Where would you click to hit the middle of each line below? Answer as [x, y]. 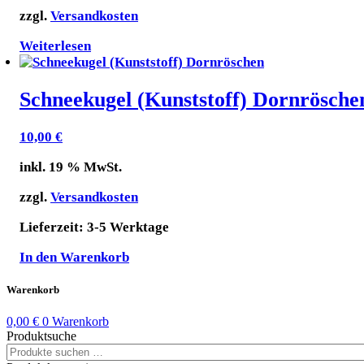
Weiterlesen [55, 45]
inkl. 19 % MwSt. [71, 167]
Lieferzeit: [53, 227]
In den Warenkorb [74, 257]
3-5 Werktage [128, 227]
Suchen [25, 350]
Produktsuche [41, 336]
